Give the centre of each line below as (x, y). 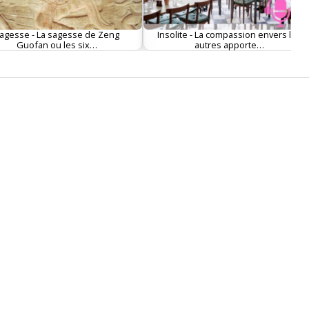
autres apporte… (229, 44)
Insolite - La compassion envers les (229, 34)
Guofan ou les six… (57, 44)
